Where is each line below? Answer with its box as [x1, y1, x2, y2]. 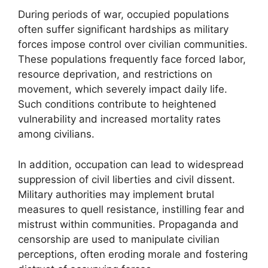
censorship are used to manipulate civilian [18, 233, 220, 245]
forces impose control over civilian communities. [18, 38, 248, 50]
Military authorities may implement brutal [18, 188, 214, 200]
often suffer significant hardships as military [18, 23, 229, 35]
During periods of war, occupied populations [18, 8, 229, 20]
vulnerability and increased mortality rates [18, 113, 221, 125]
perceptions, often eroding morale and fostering [18, 248, 248, 260]
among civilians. [18, 128, 95, 140]
